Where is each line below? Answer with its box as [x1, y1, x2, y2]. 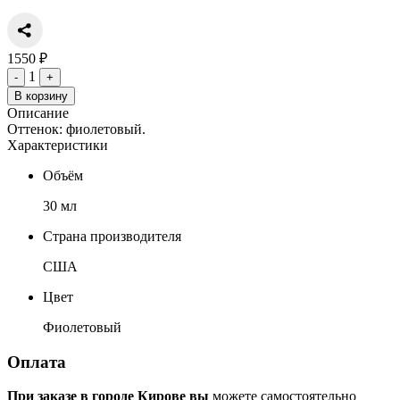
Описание [7, 104, 69, 121]
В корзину [14, 88, 68, 103]
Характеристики [7, 137, 108, 153]
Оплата [7, 352, 66, 371]
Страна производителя [43, 228, 181, 244]
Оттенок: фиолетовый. [7, 121, 146, 137]
